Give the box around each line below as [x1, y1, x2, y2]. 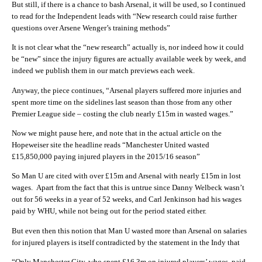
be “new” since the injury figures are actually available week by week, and [12, 54, 246, 64]
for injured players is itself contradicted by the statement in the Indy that [12, 237, 240, 247]
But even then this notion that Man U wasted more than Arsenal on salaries [12, 226, 247, 235]
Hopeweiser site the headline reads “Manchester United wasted [12, 140, 209, 149]
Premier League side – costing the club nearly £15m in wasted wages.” [12, 109, 233, 118]
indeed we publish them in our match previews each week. [12, 66, 195, 75]
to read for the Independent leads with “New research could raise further [12, 11, 237, 20]
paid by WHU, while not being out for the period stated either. [12, 206, 206, 216]
